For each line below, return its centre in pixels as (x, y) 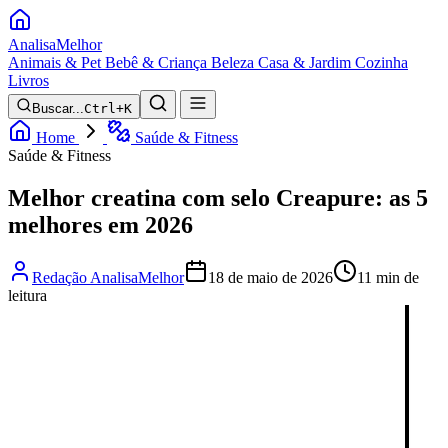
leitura (27, 295)
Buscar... (58, 108)
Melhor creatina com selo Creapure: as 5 (218, 197)
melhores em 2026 (100, 224)
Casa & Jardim (304, 62)
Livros (28, 80)
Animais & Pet (54, 62)
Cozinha (381, 62)
